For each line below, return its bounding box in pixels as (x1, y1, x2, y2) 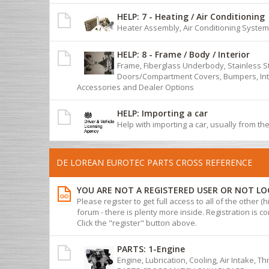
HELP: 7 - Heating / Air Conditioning (117, 10, 265, 22)
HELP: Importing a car (117, 107, 208, 119)
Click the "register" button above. (77, 217, 197, 228)
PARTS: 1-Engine (117, 243, 185, 255)
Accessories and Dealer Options (77, 81, 194, 92)
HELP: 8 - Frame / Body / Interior (117, 48, 250, 60)
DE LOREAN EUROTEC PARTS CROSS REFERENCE (56, 156, 252, 168)
